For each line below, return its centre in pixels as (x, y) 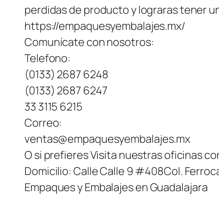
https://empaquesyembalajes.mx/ (105, 26)
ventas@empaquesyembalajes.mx (108, 139)
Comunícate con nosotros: (89, 42)
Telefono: (48, 58)
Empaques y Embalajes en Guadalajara (116, 187)
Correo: (43, 123)
